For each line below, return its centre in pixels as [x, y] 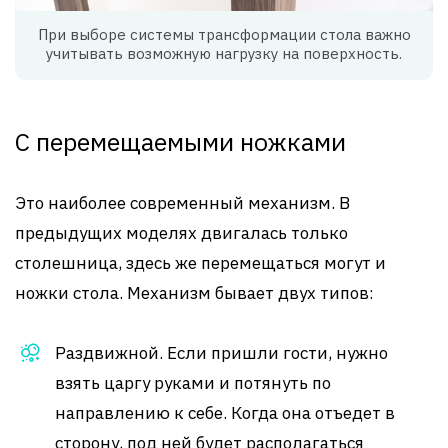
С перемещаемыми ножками [180, 141]
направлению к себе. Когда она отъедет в [225, 412]
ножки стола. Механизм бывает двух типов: [194, 292]
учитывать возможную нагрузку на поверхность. [224, 53]
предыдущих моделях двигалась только [181, 232]
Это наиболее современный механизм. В [182, 202]
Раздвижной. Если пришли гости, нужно [221, 352]
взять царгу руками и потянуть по [193, 382]
